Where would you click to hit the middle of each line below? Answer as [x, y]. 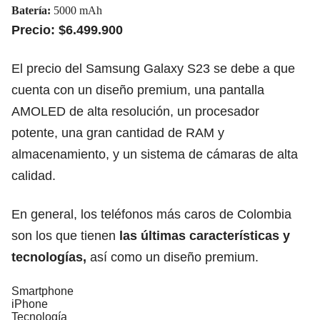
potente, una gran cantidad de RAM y [118, 132]
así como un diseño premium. [172, 257]
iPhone [30, 304]
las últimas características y [205, 235]
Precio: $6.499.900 [67, 30]
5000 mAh [78, 10]
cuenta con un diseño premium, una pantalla [138, 90]
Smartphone [42, 291]
